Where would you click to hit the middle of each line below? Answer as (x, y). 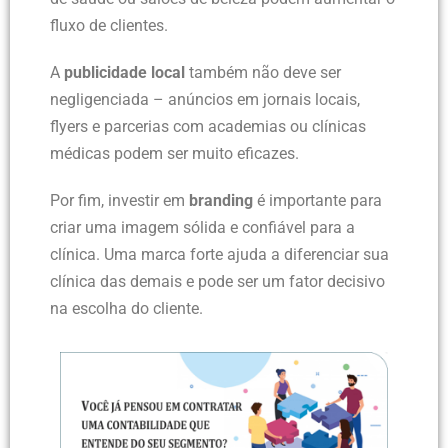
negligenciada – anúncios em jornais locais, (205, 100)
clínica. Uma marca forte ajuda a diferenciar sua (219, 255)
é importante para (317, 201)
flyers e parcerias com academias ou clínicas (208, 127)
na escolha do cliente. (126, 309)
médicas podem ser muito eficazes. (174, 154)
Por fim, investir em (119, 201)
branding (221, 201)
